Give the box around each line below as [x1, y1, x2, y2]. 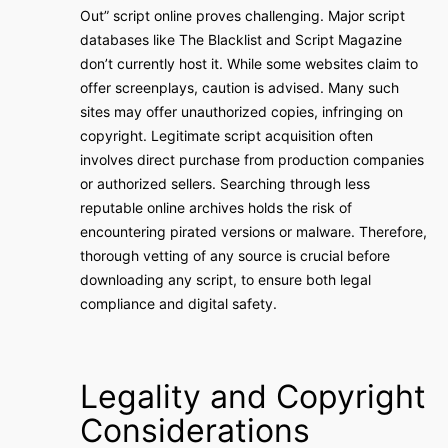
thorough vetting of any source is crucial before [80, 247, 390, 264]
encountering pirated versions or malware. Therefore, [80, 223, 427, 240]
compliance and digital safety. [80, 295, 277, 312]
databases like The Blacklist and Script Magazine [80, 31, 402, 48]
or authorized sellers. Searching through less [80, 175, 370, 192]
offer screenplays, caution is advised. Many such [80, 79, 399, 96]
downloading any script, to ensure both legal [80, 271, 371, 288]
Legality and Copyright [80, 377, 426, 416]
